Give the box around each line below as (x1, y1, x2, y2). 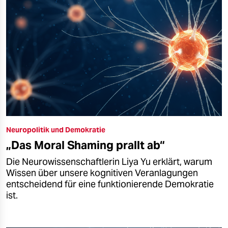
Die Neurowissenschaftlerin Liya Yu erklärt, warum (6, 156, 212, 167)
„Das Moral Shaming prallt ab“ (6, 137, 165, 152)
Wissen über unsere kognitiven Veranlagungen (6, 167, 198, 179)
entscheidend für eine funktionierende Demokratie (6, 178, 214, 190)
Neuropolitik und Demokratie (6, 125, 105, 134)
